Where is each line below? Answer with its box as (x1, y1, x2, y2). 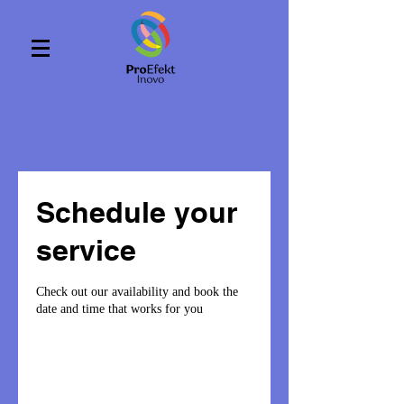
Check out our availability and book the (36, 285, 238, 298)
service (36, 233, 136, 267)
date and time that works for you (36, 302, 203, 316)
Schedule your (36, 195, 237, 229)
